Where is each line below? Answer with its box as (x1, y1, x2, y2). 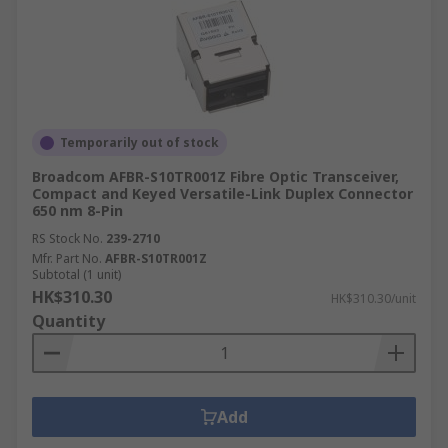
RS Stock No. (32, 230, 103, 247)
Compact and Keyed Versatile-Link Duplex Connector (32, 184, 413, 203)
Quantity (32, 310, 105, 332)
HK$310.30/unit (331, 290, 416, 307)
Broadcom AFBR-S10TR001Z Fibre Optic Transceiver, (32, 167, 399, 186)
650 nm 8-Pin (32, 201, 123, 220)
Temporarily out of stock (60, 134, 219, 151)
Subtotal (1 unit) (32, 266, 121, 283)
